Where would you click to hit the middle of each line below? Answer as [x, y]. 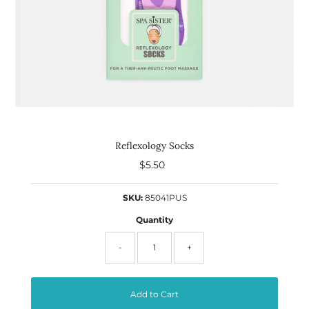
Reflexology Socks [154, 145]
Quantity [154, 219]
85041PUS [166, 197]
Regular [175, 165]
